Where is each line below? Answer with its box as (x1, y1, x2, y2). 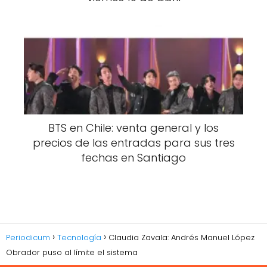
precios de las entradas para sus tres (32, 135, 235, 150)
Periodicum (6, 232, 50, 244)
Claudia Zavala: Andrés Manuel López (108, 232, 254, 244)
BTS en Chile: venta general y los (48, 120, 219, 135)
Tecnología (57, 232, 101, 244)
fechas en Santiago (81, 150, 186, 165)
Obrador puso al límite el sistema (6, 247, 140, 259)
